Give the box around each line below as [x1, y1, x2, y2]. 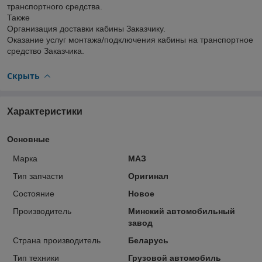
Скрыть [7, 70, 40, 81]
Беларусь [127, 235, 168, 245]
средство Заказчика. [7, 46, 84, 56]
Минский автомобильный [127, 206, 235, 216]
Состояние [13, 188, 54, 198]
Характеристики [7, 106, 82, 116]
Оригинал [127, 171, 168, 181]
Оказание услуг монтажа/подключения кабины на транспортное [7, 35, 253, 44]
